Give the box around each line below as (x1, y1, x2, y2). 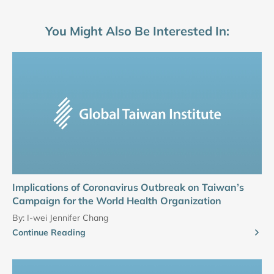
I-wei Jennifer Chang (27, 212, 108, 224)
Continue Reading (12, 227, 86, 239)
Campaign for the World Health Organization (12, 194, 221, 207)
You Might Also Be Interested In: (45, 23, 229, 39)
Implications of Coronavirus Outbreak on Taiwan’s (12, 181, 244, 194)
